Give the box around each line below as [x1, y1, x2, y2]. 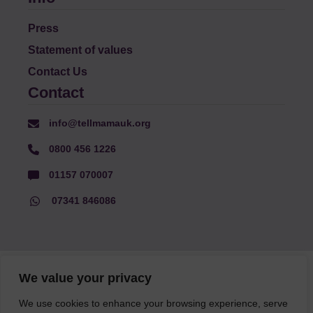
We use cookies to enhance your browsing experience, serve [19, 298, 288, 309]
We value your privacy [19, 271, 152, 285]
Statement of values [28, 43, 133, 56]
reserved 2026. [123, 282, 190, 294]
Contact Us [28, 65, 88, 78]
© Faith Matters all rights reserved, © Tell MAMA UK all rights [22, 266, 291, 278]
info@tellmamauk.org [46, 117, 152, 129]
